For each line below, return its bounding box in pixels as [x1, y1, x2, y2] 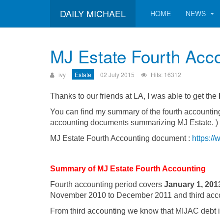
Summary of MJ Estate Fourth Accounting [50, 165, 206, 173]
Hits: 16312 [151, 70, 181, 79]
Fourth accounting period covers [50, 180, 164, 189]
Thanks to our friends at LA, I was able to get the [50, 92, 219, 100]
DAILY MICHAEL [60, 7, 126, 20]
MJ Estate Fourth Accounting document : [50, 134, 192, 142]
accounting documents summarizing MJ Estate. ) [50, 118, 218, 127]
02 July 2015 [100, 70, 135, 79]
